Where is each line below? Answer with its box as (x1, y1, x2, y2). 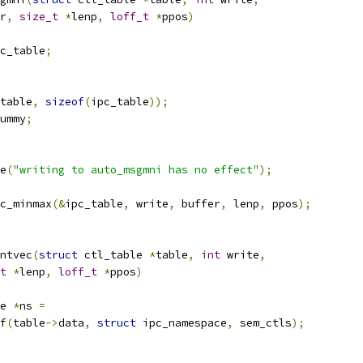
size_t (19, 10, 58, 23)
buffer (175, 197, 220, 211)
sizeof (45, 95, 84, 109)
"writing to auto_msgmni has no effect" (13, 163, 259, 177)
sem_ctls (233, 316, 292, 330)
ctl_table (78, 248, 149, 262)
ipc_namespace (136, 316, 227, 330)
